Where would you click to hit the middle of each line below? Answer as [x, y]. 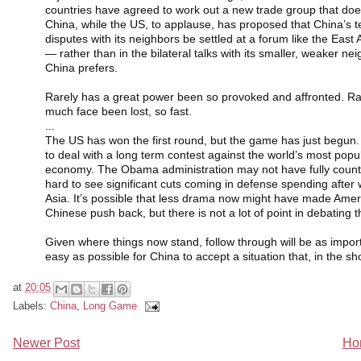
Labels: [31, 306]
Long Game [110, 306]
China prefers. [81, 68]
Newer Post [46, 343]
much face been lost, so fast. [118, 111]
